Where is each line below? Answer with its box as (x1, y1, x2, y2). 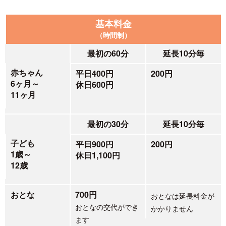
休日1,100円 (76, 149, 121, 161)
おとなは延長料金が (151, 191, 215, 201)
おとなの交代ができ (75, 202, 139, 212)
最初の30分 (87, 118, 129, 130)
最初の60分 (87, 47, 129, 59)
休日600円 (76, 79, 114, 90)
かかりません (151, 203, 194, 213)
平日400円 (76, 68, 114, 79)
